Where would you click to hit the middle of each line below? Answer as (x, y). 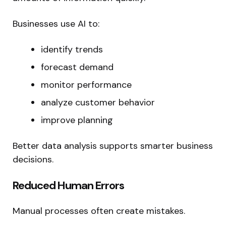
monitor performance (86, 84)
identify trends (72, 49)
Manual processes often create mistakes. (99, 211)
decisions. (33, 159)
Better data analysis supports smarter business (113, 146)
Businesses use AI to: (56, 23)
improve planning (77, 120)
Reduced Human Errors (68, 185)
